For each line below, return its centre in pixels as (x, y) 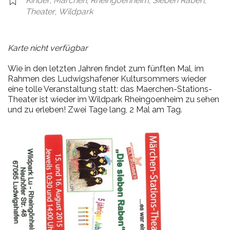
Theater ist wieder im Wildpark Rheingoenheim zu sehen (113, 100)
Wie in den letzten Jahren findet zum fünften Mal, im (106, 69)
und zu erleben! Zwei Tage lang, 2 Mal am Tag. (95, 110)
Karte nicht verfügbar (48, 48)
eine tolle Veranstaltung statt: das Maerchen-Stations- (110, 89)
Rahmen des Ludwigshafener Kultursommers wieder (107, 79)
